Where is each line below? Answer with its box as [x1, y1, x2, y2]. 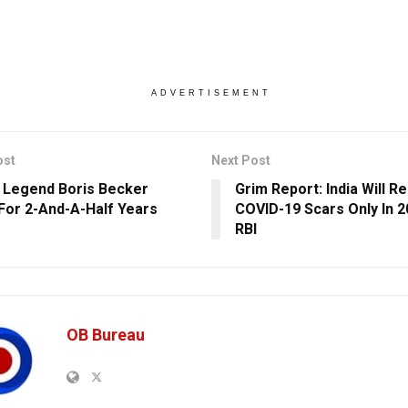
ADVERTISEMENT [150, 87, 271, 97]
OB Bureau [66, 324, 145, 344]
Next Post [210, 152, 270, 168]
